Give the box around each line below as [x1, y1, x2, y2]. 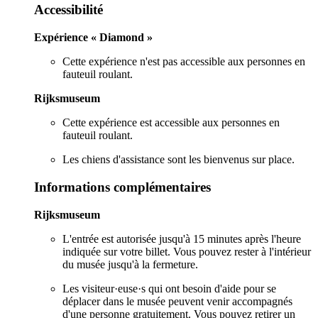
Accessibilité [34, 2, 103, 18]
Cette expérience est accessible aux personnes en [62, 116, 280, 129]
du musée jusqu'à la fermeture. [62, 258, 198, 270]
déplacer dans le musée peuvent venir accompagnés [62, 295, 292, 307]
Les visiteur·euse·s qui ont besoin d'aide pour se [62, 282, 276, 295]
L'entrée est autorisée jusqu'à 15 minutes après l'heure [62, 232, 301, 245]
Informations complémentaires [34, 179, 211, 194]
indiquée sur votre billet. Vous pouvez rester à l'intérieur [62, 245, 311, 258]
